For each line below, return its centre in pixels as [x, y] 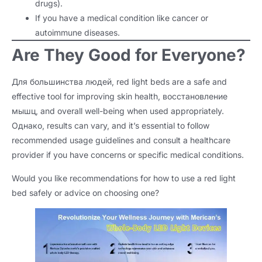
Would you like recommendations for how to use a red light [124, 178]
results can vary [77, 126]
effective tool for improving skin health [85, 96]
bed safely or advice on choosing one [83, 192]
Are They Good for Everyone [124, 55]
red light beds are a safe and [172, 82]
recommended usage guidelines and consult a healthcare [121, 140]
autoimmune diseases [76, 33]
